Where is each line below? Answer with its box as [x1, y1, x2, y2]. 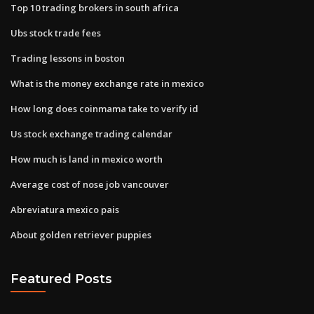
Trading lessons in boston [11, 51, 125, 64]
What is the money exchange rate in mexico [11, 76, 204, 90]
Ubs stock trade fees [11, 26, 101, 39]
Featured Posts [11, 271, 112, 287]
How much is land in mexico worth [11, 152, 163, 165]
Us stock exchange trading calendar [11, 127, 172, 140]
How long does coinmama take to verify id [11, 102, 198, 115]
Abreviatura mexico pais [11, 203, 119, 216]
